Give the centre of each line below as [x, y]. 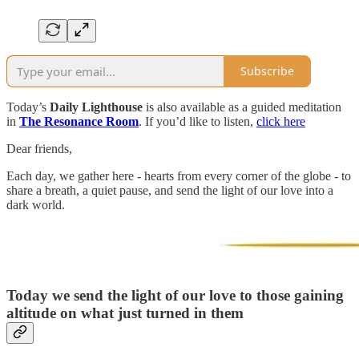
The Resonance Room [79, 121]
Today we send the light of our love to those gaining [175, 296]
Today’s [28, 107]
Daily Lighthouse [96, 107]
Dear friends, [39, 148]
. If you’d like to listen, [198, 121]
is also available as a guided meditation [242, 107]
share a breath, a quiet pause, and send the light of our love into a [170, 190]
